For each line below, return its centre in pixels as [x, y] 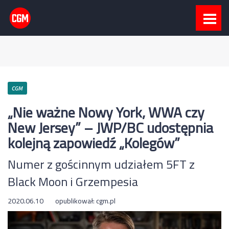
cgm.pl [106, 201]
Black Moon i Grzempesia [73, 182]
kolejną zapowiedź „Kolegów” [94, 143]
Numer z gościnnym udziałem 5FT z [101, 164]
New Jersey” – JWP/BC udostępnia [110, 128]
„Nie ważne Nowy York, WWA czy [106, 112]
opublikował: [76, 201]
